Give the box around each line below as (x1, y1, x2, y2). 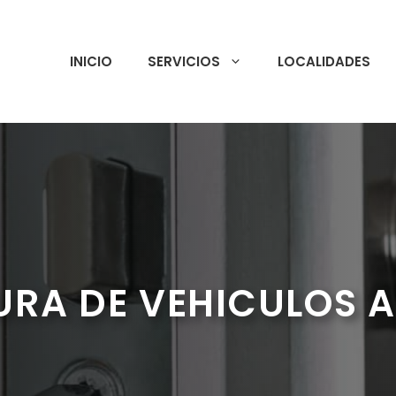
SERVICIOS (148, 51, 220, 71)
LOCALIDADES (278, 51, 370, 71)
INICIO (70, 51, 112, 71)
